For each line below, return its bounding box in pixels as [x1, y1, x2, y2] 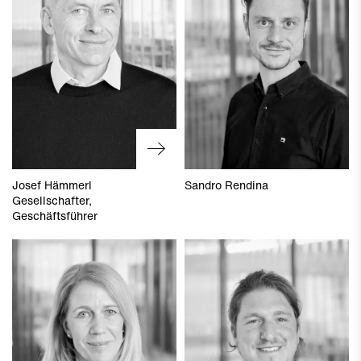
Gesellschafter [12, 192, 89, 209]
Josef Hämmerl [12, 176, 92, 193]
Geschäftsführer [12, 207, 98, 224]
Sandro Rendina [185, 176, 268, 193]
